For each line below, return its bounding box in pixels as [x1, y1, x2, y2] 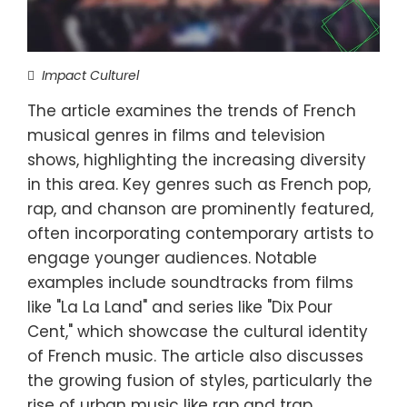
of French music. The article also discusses [27, 344, 363, 367]
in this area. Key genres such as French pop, [27, 173, 371, 195]
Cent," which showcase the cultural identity [27, 320, 368, 342]
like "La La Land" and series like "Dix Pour [27, 295, 333, 318]
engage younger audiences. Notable [27, 246, 317, 269]
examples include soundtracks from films [27, 271, 353, 293]
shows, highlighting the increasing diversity [27, 148, 366, 171]
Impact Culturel [42, 65, 139, 84]
